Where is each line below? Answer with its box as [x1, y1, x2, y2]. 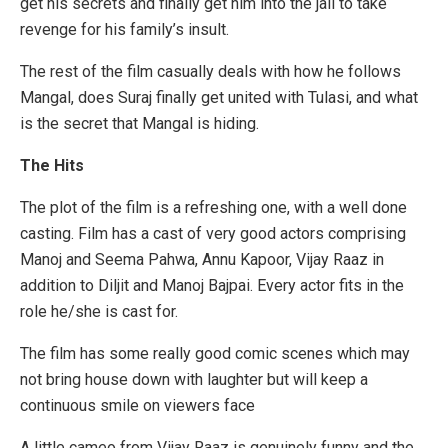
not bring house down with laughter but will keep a [20, 370, 368, 390]
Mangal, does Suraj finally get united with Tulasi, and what [20, 88, 418, 108]
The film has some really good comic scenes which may [20, 344, 410, 364]
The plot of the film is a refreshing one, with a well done [20, 198, 407, 218]
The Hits [20, 156, 84, 176]
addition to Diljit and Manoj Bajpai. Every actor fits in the [20, 276, 404, 296]
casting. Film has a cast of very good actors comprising [20, 224, 406, 244]
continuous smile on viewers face [20, 396, 255, 416]
